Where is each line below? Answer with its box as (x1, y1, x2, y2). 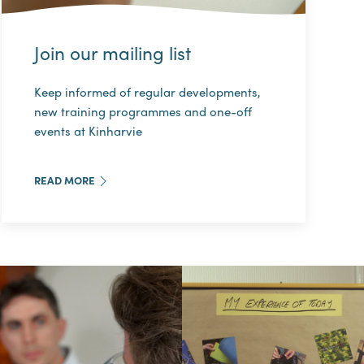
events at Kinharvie (34, 121, 143, 140)
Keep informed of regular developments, (34, 82, 262, 101)
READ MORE (34, 172, 96, 188)
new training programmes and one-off (34, 102, 253, 120)
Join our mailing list (34, 38, 192, 66)
